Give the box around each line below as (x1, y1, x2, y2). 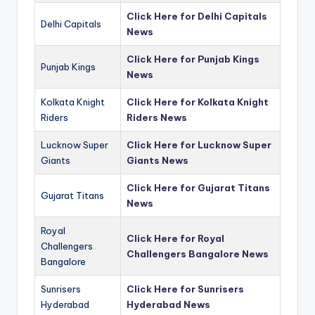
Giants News (127, 154, 188, 166)
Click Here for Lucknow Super (127, 139, 271, 150)
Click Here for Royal (127, 232, 224, 244)
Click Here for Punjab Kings (127, 53, 259, 65)
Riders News (127, 111, 187, 123)
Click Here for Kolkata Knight (127, 96, 269, 108)
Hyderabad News (127, 298, 210, 310)
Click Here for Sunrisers (127, 283, 244, 295)
